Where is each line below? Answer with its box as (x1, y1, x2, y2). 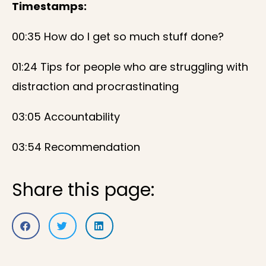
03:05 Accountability (12, 109, 120, 124)
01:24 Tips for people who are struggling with (12, 59, 248, 74)
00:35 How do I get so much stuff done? (12, 28, 224, 44)
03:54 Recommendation (12, 139, 140, 154)
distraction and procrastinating (12, 78, 179, 94)
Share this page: (12, 177, 154, 202)
